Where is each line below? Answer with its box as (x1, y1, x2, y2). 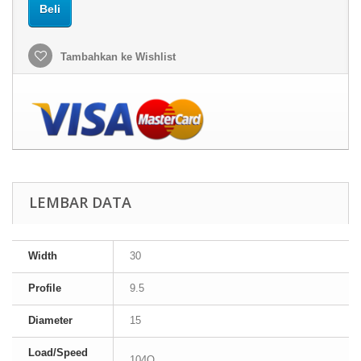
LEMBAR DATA (29, 193, 131, 212)
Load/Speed (28, 346, 88, 359)
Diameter (28, 314, 73, 326)
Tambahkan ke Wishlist (57, 51, 176, 63)
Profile (28, 282, 61, 294)
